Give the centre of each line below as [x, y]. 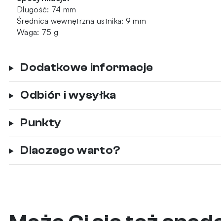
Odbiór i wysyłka [68, 95]
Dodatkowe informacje [87, 67]
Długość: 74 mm [47, 9]
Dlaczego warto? [71, 150]
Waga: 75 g [37, 32]
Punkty [41, 123]
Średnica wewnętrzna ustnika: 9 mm [81, 20]
